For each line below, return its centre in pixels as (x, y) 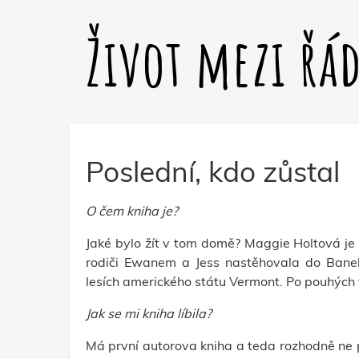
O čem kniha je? (132, 211)
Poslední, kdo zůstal (213, 171)
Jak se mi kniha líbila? (149, 313)
